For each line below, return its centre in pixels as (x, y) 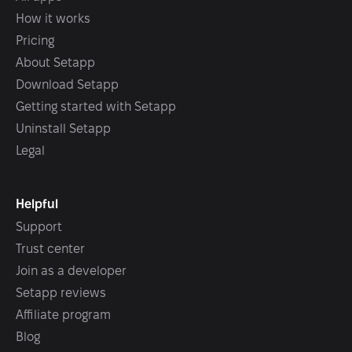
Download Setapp (67, 84)
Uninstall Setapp (63, 128)
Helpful (37, 204)
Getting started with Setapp (96, 106)
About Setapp (55, 62)
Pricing (35, 40)
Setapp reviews (61, 293)
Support (39, 227)
